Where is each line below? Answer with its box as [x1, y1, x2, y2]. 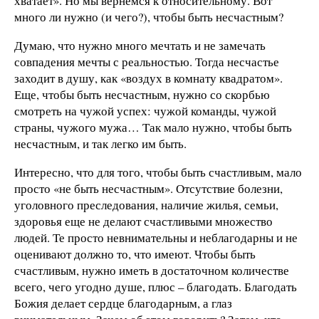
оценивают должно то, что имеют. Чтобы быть [14, 245, 256, 262]
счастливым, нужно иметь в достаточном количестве [14, 261, 289, 278]
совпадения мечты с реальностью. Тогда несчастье [14, 53, 279, 70]
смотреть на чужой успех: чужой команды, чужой [14, 102, 276, 119]
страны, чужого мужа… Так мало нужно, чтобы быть [14, 118, 292, 135]
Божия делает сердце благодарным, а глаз [14, 294, 232, 311]
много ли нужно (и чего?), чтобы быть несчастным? [14, 8, 283, 25]
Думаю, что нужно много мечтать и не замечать [14, 36, 266, 53]
